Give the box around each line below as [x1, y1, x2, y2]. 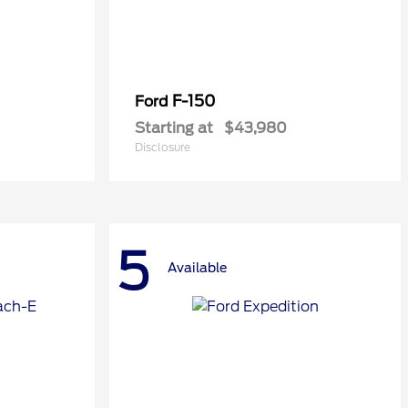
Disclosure [135, 140, 190, 154]
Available [168, 260, 227, 275]
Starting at [135, 119, 213, 137]
